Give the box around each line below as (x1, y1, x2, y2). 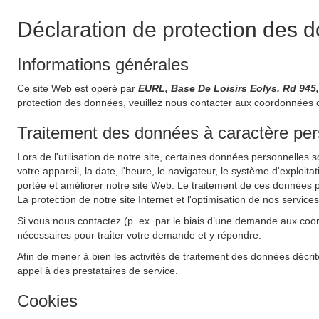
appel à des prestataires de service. (17, 265, 178, 276)
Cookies (17, 291, 78, 310)
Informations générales (17, 55, 189, 74)
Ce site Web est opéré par (17, 83, 138, 94)
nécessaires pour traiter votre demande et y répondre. (17, 229, 261, 241)
